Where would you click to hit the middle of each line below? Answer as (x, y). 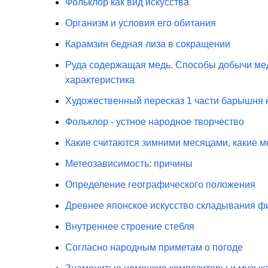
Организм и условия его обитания (140, 23)
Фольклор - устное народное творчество (154, 122)
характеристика (100, 80)
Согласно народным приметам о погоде (154, 247)
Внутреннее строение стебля (130, 226)
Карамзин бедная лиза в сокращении (147, 44)
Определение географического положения (160, 185)
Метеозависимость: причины (129, 164)
